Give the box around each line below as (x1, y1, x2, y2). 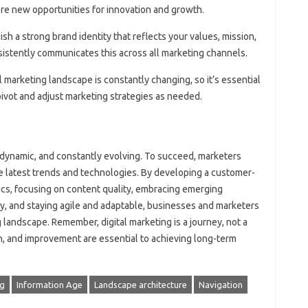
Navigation (198, 280, 243, 290)
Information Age (16, 280, 82, 290)
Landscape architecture (93, 280, 187, 290)
